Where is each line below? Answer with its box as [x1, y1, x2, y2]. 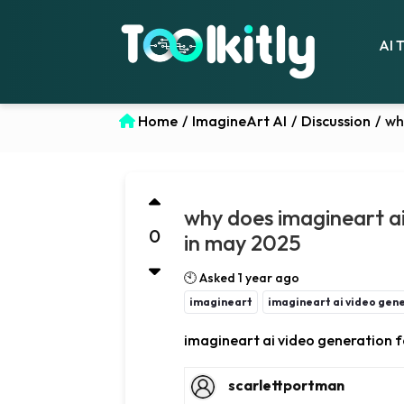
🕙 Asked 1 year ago [183, 270, 299, 287]
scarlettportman [227, 376, 344, 395]
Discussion [301, 112, 371, 130]
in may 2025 [183, 229, 301, 257]
